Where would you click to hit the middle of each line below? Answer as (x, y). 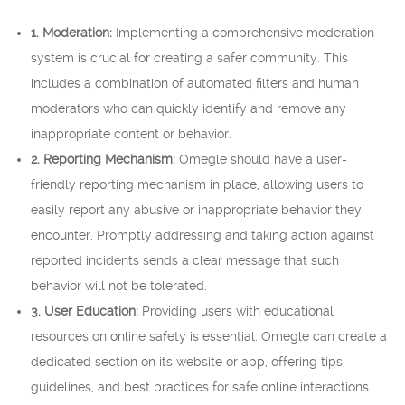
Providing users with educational (236, 311)
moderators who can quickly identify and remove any (188, 108)
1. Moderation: (71, 33)
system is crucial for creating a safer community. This (189, 58)
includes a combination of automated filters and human (195, 83)
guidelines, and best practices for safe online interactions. (201, 387)
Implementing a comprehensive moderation (243, 33)
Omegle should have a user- (261, 159)
